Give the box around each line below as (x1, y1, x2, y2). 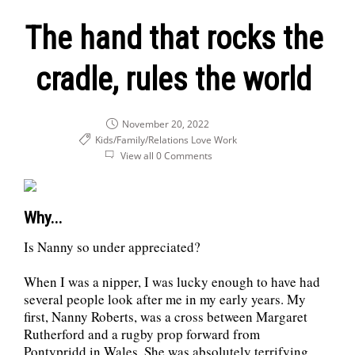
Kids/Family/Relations (94, 132, 189, 147)
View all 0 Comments (120, 148, 212, 162)
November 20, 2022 (120, 116, 209, 131)
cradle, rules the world (36, 60, 311, 98)
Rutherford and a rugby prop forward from (24, 324, 260, 343)
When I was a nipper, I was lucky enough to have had (24, 272, 320, 291)
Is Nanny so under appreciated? (24, 237, 200, 256)
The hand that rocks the (24, 19, 323, 57)
